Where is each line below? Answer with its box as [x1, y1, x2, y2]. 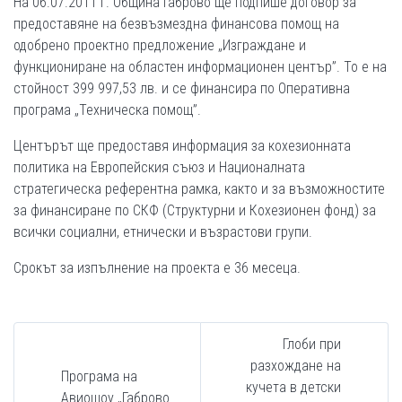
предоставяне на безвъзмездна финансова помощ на [13, 15, 339, 32]
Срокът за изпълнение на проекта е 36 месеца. [13, 259, 301, 276]
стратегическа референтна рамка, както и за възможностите [13, 180, 385, 197]
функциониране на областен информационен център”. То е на [13, 58, 387, 75]
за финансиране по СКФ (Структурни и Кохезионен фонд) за [13, 202, 376, 219]
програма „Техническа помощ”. [13, 101, 201, 118]
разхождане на [250, 357, 341, 374]
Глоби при [283, 336, 341, 353]
